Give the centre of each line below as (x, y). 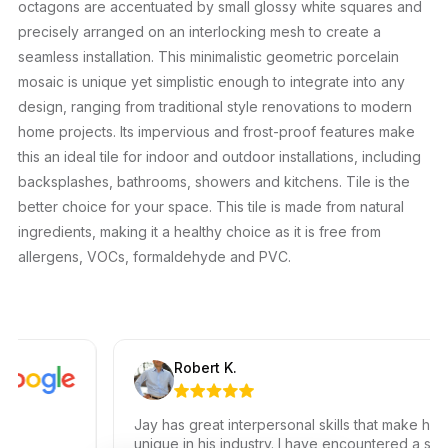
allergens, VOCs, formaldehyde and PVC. (154, 256)
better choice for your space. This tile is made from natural (211, 206)
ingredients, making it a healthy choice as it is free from (199, 231)
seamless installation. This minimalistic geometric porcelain (208, 56)
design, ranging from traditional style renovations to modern (215, 106)
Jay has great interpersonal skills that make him (264, 424)
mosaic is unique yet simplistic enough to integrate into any (211, 81)
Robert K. (181, 367)
